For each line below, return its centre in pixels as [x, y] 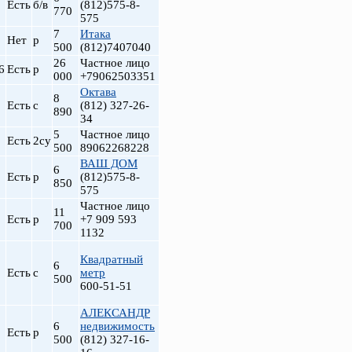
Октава [98, 92]
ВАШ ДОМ [109, 163]
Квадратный [112, 259]
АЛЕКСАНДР [115, 313]
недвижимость [117, 326]
